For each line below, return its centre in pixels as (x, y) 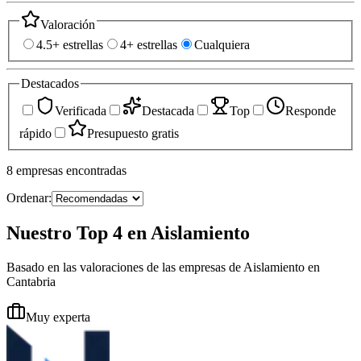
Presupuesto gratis (133, 133)
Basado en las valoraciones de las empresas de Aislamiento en (163, 267)
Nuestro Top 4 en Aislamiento (128, 232)
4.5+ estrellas (70, 45)
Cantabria (31, 281)
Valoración (68, 24)
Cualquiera (222, 45)
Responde (311, 110)
